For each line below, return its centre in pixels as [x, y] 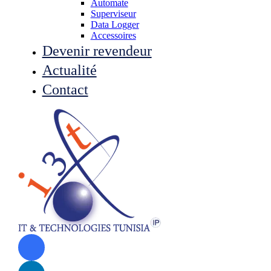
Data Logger [115, 24]
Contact [65, 90]
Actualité [69, 70]
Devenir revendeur [97, 51]
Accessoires [113, 35]
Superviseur [113, 14]
